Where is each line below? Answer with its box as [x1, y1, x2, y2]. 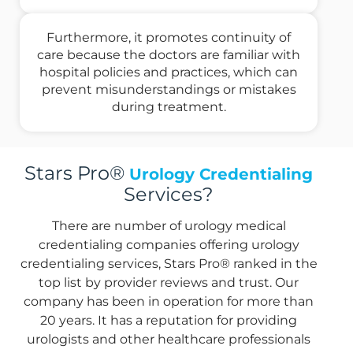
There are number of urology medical [51, 218, 286, 234]
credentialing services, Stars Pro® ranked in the [20, 256, 318, 272]
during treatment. [111, 99, 226, 115]
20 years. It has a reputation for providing [40, 313, 297, 329]
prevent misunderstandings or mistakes [41, 82, 296, 98]
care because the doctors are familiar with [37, 47, 300, 63]
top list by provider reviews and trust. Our [39, 275, 299, 291]
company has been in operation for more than [24, 294, 314, 310]
